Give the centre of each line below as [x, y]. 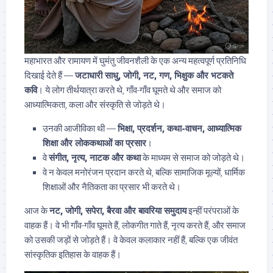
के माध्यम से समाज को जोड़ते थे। [193, 158]
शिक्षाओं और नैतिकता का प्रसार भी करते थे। [112, 187]
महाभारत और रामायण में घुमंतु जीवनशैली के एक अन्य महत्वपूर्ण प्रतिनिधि [135, 61]
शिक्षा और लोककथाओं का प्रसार [94, 143]
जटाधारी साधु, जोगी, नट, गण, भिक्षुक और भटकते [154, 76]
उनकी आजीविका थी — [80, 129]
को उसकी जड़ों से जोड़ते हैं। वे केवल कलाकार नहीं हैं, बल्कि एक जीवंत [131, 240]
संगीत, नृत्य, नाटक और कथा [95, 158]
